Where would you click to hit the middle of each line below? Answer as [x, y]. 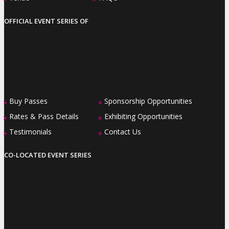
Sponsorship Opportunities [148, 101]
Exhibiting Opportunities [143, 117]
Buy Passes [28, 101]
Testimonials [30, 132]
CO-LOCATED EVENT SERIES [48, 155]
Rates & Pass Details [44, 117]
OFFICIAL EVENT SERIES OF [46, 21]
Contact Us [123, 132]
